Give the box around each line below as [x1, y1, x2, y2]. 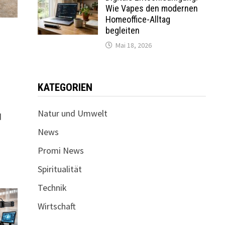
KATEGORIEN [37, 81, 92, 93]
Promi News [37, 144, 84, 156]
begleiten [105, 25, 140, 36]
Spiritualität [37, 163, 82, 175]
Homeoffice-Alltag [105, 14, 170, 25]
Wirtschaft [37, 200, 76, 212]
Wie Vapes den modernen [105, 3, 198, 14]
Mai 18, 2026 [115, 40, 152, 50]
